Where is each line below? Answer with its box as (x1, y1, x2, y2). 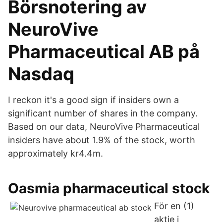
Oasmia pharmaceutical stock (8, 180, 210, 197)
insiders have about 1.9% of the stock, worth (8, 135, 195, 145)
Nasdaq (8, 63, 74, 85)
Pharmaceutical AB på (8, 41, 200, 62)
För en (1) (154, 201, 194, 211)
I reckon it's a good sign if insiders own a (8, 95, 179, 105)
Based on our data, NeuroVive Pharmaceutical (8, 121, 200, 132)
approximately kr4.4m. (8, 148, 103, 159)
